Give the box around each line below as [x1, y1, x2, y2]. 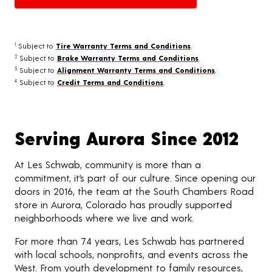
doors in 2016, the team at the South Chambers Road [15, 185, 254, 197]
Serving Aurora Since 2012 [15, 127, 239, 149]
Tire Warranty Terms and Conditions [56, 41, 191, 50]
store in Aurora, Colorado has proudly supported [15, 199, 232, 211]
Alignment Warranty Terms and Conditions [57, 66, 215, 75]
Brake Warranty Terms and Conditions [57, 53, 199, 63]
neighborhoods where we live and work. [15, 212, 194, 224]
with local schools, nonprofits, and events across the [15, 248, 248, 260]
